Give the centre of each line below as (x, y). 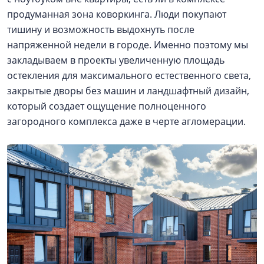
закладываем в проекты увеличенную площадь (116, 60)
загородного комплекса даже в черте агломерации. (130, 121)
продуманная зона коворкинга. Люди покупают (117, 14)
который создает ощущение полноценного (107, 106)
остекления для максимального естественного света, (129, 75)
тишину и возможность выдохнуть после (101, 29)
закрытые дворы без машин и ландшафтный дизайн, (128, 90)
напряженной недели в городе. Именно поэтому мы (128, 44)
